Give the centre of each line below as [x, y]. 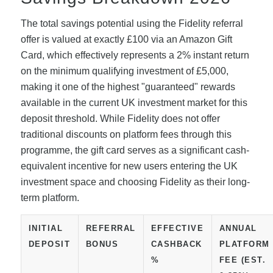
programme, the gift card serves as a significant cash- [135, 151]
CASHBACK [176, 244]
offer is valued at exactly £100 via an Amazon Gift [126, 40]
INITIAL [46, 228]
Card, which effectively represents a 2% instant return [135, 55]
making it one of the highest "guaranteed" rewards [128, 87]
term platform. [50, 198]
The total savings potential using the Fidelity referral [132, 24]
